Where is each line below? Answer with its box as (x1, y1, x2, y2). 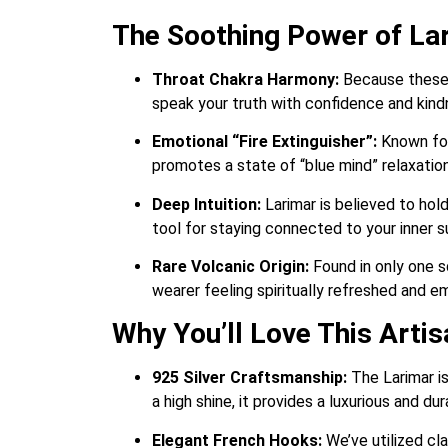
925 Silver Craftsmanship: (152, 368, 347, 388)
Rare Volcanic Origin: (152, 256, 309, 276)
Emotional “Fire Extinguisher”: (152, 132, 377, 152)
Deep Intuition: (152, 194, 261, 214)
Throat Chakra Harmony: (152, 69, 339, 89)
